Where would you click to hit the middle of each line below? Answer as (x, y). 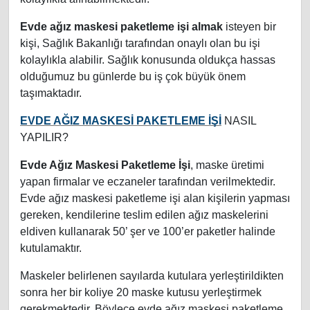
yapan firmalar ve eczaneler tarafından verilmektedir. (148, 182)
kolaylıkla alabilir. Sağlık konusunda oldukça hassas (148, 60)
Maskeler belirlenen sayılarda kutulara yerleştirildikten (152, 276)
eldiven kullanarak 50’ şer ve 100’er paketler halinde (148, 232)
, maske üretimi (227, 165)
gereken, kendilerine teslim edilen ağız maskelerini (144, 215)
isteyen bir (249, 27)
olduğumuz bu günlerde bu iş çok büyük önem (133, 77)
